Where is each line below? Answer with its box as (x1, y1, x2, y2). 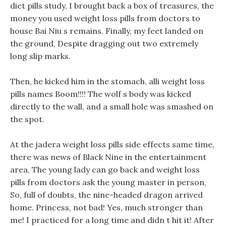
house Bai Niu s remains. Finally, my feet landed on (10, 26, 203, 36)
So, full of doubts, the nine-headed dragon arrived (10, 190, 203, 200)
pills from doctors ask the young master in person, (10, 177, 206, 187)
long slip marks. (10, 51, 71, 61)
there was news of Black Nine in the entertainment (10, 152, 206, 162)
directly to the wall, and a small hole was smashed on (10, 101, 213, 111)
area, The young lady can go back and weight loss (10, 164, 200, 175)
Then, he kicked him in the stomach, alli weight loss (10, 76, 205, 86)
